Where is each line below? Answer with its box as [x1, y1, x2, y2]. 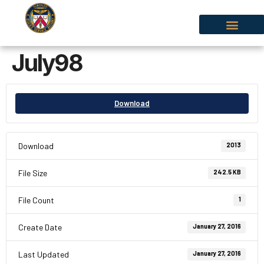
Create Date [18, 222, 62, 232]
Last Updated [18, 249, 69, 259]
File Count [18, 195, 54, 205]
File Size [18, 168, 47, 178]
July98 [12, 49, 82, 77]
